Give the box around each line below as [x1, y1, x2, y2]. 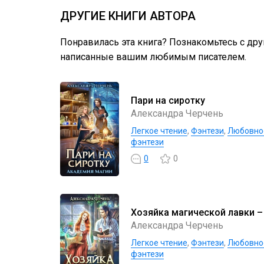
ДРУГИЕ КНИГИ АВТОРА [60, 9, 196, 23]
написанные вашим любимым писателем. [60, 51, 246, 62]
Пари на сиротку [131, 94, 205, 106]
